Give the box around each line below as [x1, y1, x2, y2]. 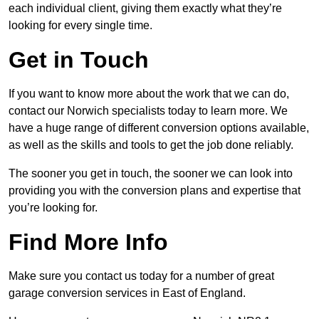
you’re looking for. [9, 202, 98, 214]
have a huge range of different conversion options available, [9, 122, 309, 135]
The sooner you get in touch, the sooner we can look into [9, 167, 293, 180]
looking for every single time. [9, 19, 152, 32]
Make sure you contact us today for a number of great [9, 270, 274, 283]
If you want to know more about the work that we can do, [9, 88, 289, 100]
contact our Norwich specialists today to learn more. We [9, 105, 288, 117]
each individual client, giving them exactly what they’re [9, 2, 282, 15]
